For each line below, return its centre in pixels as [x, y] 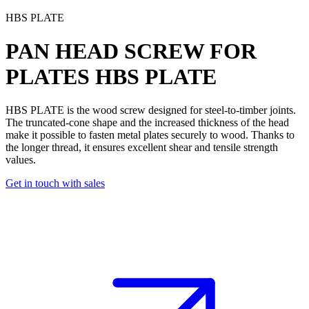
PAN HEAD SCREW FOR [131, 51]
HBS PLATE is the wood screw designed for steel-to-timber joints [149, 110]
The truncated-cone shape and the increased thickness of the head [147, 123]
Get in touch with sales [55, 183]
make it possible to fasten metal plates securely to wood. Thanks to [150, 135]
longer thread [50, 148]
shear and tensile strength [223, 148]
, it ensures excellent [124, 148]
